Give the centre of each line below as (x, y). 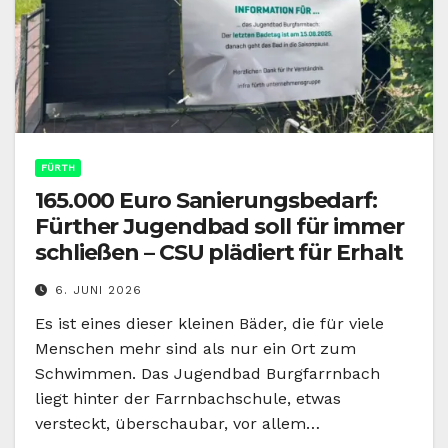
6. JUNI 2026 (98, 290)
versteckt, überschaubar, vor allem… (177, 424)
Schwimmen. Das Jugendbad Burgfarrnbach (207, 374)
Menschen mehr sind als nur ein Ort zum (195, 349)
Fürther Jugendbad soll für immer (219, 227)
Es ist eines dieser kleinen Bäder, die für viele (209, 324)
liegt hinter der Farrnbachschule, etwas (188, 399)
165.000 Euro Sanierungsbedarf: (206, 201)
